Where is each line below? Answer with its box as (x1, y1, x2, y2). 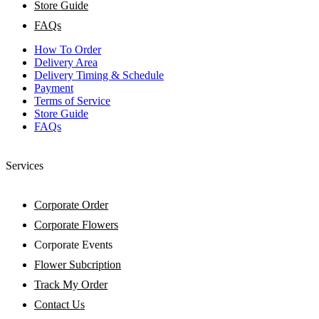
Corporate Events (34, 239, 113, 251)
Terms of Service (34, 94, 110, 107)
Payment (34, 81, 73, 94)
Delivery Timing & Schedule (34, 68, 164, 81)
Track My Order (34, 278, 108, 291)
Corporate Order (34, 199, 108, 211)
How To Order (34, 43, 101, 56)
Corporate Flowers (34, 219, 118, 231)
